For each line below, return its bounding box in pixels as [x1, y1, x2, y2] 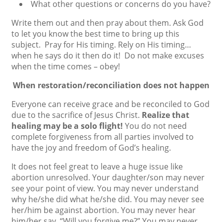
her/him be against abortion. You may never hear [11, 205, 196, 216]
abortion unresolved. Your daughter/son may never [11, 172, 205, 183]
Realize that [142, 110, 189, 120]
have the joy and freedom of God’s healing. [11, 142, 171, 153]
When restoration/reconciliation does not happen [12, 80, 210, 91]
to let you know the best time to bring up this [11, 28, 179, 39]
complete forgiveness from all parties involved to [11, 131, 194, 142]
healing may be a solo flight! [11, 120, 125, 131]
